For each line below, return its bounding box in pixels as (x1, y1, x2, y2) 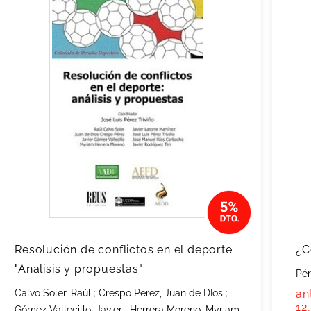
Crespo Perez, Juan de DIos (99, 287, 224, 299)
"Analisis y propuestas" (15, 262, 143, 276)
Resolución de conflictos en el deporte (15, 243, 233, 256)
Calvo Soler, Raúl (15, 287, 92, 299)
